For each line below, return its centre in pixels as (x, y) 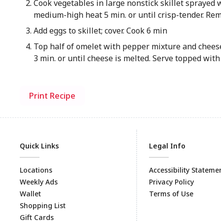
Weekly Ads (39, 182)
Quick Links (39, 146)
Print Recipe (52, 96)
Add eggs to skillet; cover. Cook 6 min (100, 31)
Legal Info (167, 146)
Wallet (30, 194)
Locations (36, 170)
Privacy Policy (171, 182)
